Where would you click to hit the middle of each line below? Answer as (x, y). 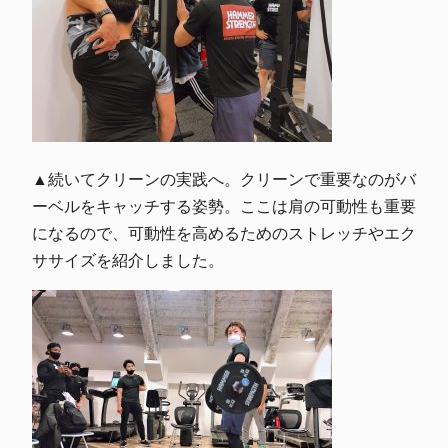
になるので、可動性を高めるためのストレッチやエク (224, 232)
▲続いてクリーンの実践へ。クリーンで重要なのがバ (224, 178)
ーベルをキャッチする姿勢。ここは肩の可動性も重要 (224, 205)
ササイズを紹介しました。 (128, 259)
